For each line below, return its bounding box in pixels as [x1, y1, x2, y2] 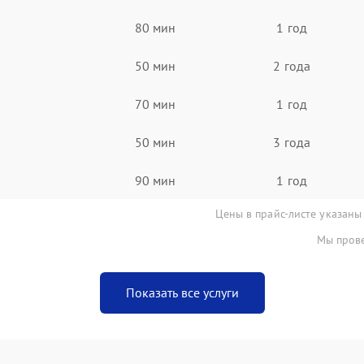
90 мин [134, 171, 176, 188]
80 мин [134, 19, 176, 36]
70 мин [134, 95, 176, 112]
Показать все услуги [125, 284, 239, 301]
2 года [273, 57, 310, 74]
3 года [273, 133, 310, 150]
